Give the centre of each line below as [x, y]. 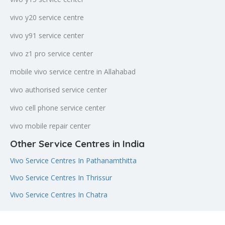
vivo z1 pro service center [51, 53]
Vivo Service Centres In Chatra [59, 195]
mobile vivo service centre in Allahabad [73, 72]
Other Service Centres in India [77, 144]
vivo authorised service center [59, 90]
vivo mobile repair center [50, 126]
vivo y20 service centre [47, 17]
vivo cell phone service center [58, 108]
